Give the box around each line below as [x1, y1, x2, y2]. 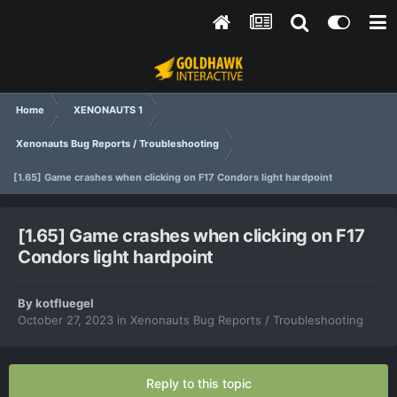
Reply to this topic [145, 376, 252, 392]
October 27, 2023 [18, 313, 113, 328]
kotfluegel [35, 296, 94, 311]
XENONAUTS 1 [74, 104, 143, 116]
